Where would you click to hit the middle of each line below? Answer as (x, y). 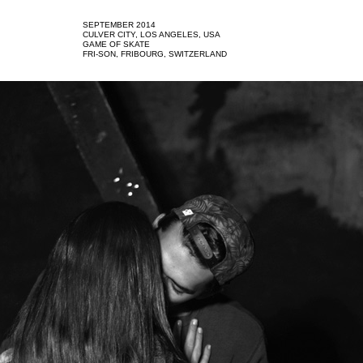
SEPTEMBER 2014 (119, 25)
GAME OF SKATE (116, 44)
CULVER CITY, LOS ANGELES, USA (153, 34)
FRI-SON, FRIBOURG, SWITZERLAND (155, 54)
